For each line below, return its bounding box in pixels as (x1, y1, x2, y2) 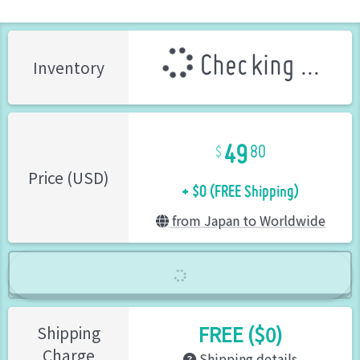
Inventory (32, 56, 104, 80)
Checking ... (193, 54, 320, 82)
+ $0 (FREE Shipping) (182, 164, 299, 206)
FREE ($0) (198, 320, 282, 349)
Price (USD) (27, 166, 109, 190)
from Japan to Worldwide (168, 211, 325, 231)
